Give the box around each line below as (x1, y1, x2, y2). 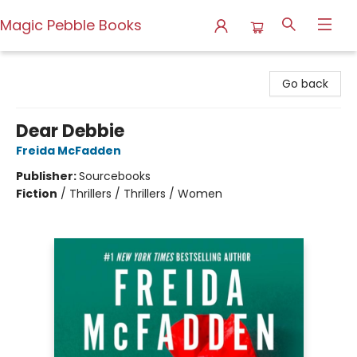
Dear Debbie (16, 119, 124, 143)
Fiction (16, 186, 57, 202)
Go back (282, 76, 328, 92)
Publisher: (16, 168, 79, 184)
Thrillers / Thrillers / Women (69, 186, 222, 202)
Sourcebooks (79, 168, 151, 184)
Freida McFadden (16, 143, 121, 159)
